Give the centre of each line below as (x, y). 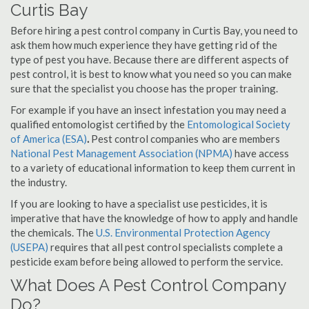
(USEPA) (29, 247)
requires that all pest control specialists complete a (166, 247)
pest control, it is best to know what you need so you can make (151, 74)
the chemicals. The (53, 232)
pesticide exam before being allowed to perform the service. (147, 261)
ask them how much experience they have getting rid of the (144, 45)
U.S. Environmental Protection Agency (183, 232)
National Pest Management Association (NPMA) (121, 153)
